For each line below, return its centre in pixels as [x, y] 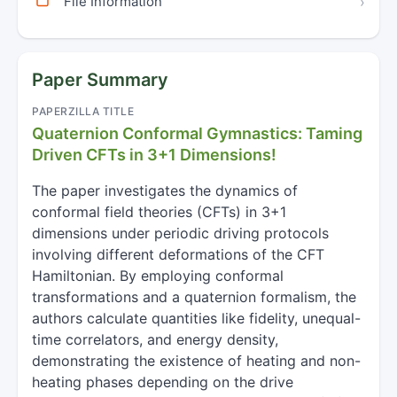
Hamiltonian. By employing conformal [158, 276]
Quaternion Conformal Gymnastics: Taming [197, 133]
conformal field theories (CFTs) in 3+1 [159, 212]
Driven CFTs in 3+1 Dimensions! [154, 155]
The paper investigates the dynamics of [165, 191]
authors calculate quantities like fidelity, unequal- [196, 318]
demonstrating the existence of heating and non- [196, 361]
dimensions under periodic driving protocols [180, 233]
